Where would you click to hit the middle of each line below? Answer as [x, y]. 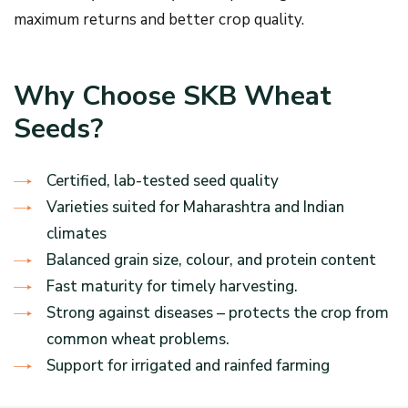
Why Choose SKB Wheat [173, 96]
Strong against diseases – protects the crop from [218, 313]
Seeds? [58, 129]
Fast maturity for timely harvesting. [172, 286]
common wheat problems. [138, 339]
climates [76, 234]
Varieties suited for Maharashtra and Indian [195, 207]
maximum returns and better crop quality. [159, 20]
